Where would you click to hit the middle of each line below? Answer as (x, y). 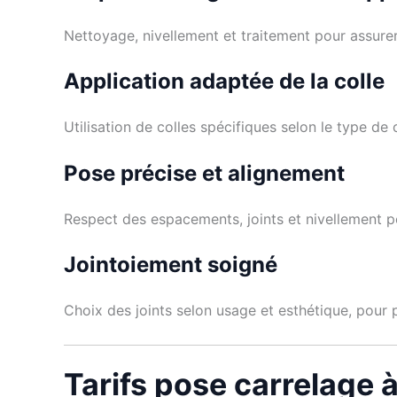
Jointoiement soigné (171, 265)
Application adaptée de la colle (224, 82)
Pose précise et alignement (204, 173)
